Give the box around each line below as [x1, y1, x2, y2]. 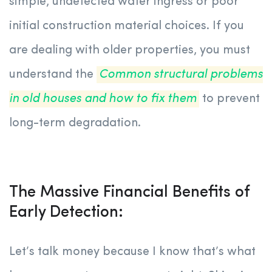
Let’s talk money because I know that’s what [9, 246, 256, 259]
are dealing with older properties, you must [9, 44, 250, 57]
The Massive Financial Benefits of [9, 185, 249, 201]
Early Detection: [9, 205, 123, 221]
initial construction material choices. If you [9, 20, 244, 33]
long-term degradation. [9, 117, 141, 130]
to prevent [199, 93, 260, 106]
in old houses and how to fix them [9, 93, 197, 106]
